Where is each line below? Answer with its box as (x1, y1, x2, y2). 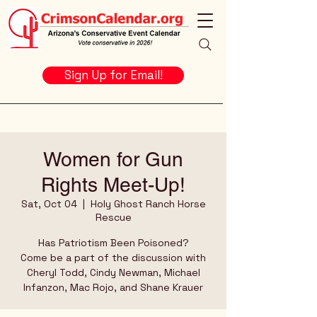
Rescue (95, 211, 132, 224)
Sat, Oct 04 (21, 197, 77, 210)
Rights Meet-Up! (41, 173, 185, 196)
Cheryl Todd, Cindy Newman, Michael (26, 266, 200, 279)
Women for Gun (43, 148, 183, 171)
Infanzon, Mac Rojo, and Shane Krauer (23, 281, 203, 294)
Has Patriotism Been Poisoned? (38, 236, 189, 249)
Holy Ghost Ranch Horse (90, 197, 206, 210)
